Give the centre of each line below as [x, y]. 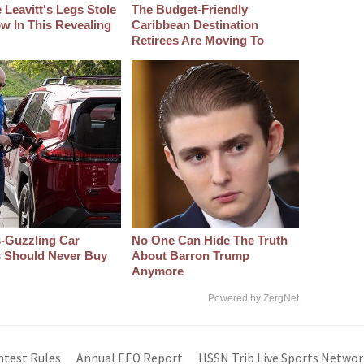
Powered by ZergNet [253, 299]
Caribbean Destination [195, 25]
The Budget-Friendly [189, 10]
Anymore [157, 271]
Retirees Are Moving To [197, 41]
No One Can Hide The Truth [209, 240]
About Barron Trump [190, 256]
